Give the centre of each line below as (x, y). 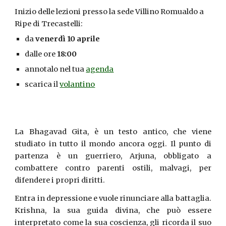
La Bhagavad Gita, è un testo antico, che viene (113, 131)
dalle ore (41, 54)
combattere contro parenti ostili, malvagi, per (113, 168)
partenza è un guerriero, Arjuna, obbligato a (113, 156)
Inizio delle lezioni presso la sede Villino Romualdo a (109, 11)
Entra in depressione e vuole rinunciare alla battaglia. (113, 198)
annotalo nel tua (55, 69)
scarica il (42, 84)
